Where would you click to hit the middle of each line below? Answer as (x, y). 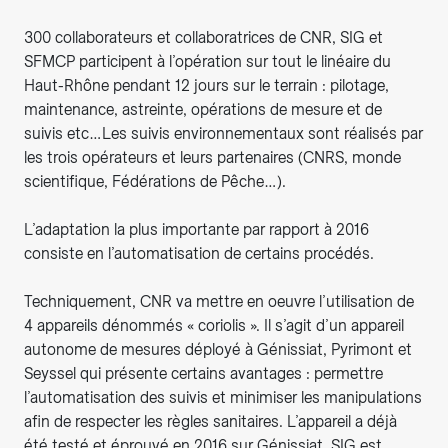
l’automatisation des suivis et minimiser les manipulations (223, 398)
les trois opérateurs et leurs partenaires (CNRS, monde (212, 158)
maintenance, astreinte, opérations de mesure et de (203, 110)
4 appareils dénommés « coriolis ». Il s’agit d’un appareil (214, 326)
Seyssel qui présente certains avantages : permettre (203, 374)
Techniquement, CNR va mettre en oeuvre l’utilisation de (219, 302)
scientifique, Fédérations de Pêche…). (155, 182)
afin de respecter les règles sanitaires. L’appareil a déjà (210, 422)
